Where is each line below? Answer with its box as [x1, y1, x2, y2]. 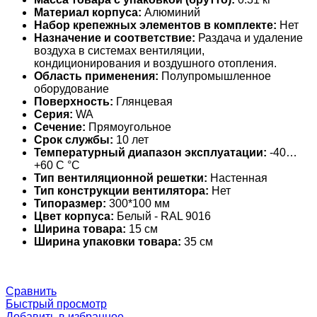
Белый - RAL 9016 [114, 209, 211, 222]
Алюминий [142, 6, 200, 18]
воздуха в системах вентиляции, [34, 44, 204, 57]
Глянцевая [113, 95, 173, 108]
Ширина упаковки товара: [34, 235, 181, 248]
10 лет [113, 133, 149, 146]
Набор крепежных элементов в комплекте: [34, 18, 277, 31]
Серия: [34, 108, 73, 120]
